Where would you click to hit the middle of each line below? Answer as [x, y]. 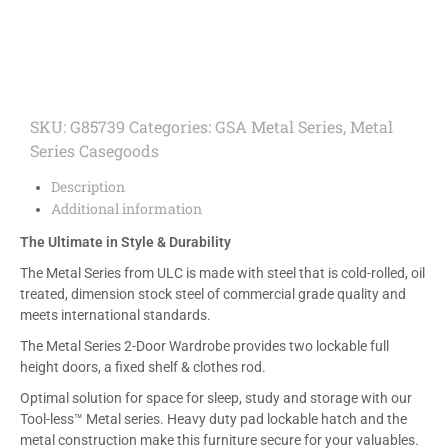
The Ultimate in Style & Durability [125, 241]
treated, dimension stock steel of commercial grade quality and [213, 293]
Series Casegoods [94, 151]
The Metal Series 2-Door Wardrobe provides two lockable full [204, 345]
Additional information [126, 208]
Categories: [172, 127]
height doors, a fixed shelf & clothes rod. [143, 366]
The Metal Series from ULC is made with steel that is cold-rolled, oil [222, 272]
